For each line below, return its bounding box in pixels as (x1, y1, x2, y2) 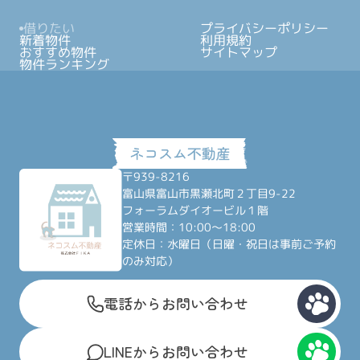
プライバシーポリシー (200, 19, 329, 38)
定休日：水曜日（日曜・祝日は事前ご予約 (122, 236, 337, 253)
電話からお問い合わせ (104, 292, 249, 314)
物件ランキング (18, 55, 109, 74)
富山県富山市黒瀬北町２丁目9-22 (122, 186, 297, 202)
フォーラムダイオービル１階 (122, 202, 269, 219)
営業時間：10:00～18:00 (122, 219, 256, 236)
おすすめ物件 (18, 43, 96, 62)
